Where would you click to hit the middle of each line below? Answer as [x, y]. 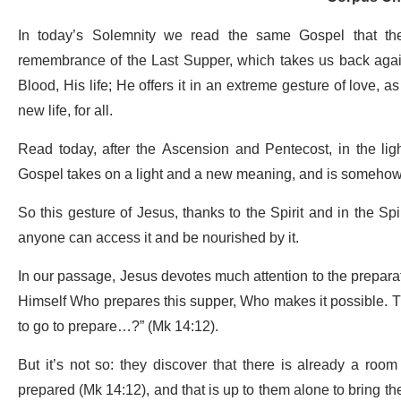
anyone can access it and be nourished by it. [158, 239]
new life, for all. [65, 111]
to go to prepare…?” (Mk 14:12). [118, 327]
